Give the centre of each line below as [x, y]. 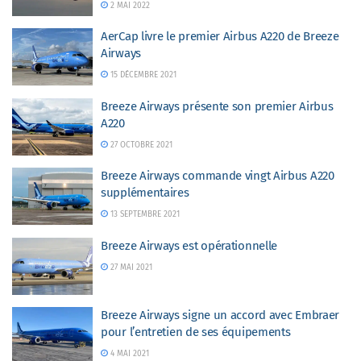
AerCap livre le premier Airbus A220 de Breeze [220, 36]
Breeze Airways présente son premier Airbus [217, 106]
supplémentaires [145, 193]
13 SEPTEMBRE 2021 [143, 214]
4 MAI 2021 [128, 354]
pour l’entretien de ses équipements [196, 332]
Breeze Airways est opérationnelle [189, 245]
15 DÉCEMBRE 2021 [142, 75]
